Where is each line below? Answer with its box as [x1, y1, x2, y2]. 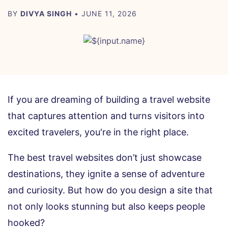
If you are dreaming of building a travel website [8, 94, 210, 105]
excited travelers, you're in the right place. [8, 127, 191, 138]
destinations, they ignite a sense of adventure [8, 168, 205, 180]
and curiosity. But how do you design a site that [8, 185, 213, 196]
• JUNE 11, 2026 [72, 9, 137, 18]
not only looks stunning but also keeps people [8, 201, 205, 212]
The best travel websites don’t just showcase [8, 152, 202, 163]
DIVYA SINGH [20, 9, 72, 18]
